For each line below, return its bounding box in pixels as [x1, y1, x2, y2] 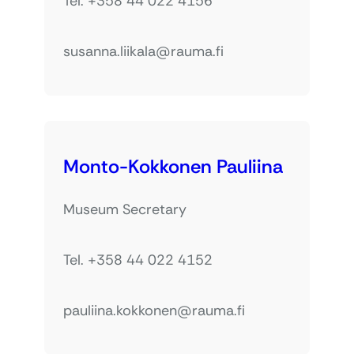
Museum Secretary [63, 199, 186, 219]
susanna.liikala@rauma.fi [63, 41, 224, 61]
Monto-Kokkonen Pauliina [63, 153, 283, 179]
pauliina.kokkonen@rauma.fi [63, 300, 245, 320]
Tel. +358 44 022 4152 [63, 250, 213, 269]
